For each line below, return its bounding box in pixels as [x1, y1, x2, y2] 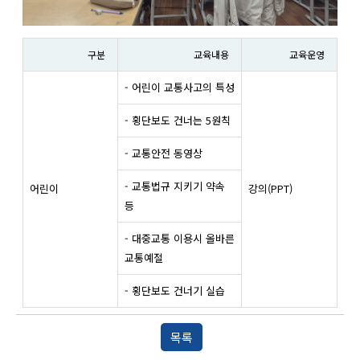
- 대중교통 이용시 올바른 [125, 231, 235, 247]
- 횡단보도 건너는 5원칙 [125, 112, 231, 129]
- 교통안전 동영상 [125, 145, 202, 162]
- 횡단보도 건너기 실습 [125, 283, 225, 299]
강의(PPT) [248, 181, 292, 197]
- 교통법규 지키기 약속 [125, 178, 225, 194]
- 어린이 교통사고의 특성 [125, 80, 235, 96]
